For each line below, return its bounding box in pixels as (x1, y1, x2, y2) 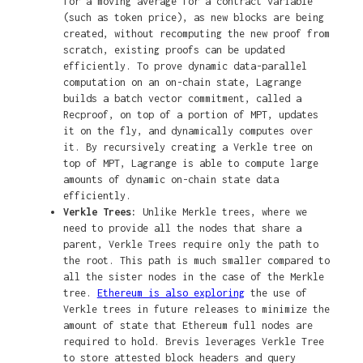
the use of (244, 287, 307, 300)
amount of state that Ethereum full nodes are (62, 319, 313, 332)
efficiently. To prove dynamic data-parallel (62, 60, 307, 73)
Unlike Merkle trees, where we (142, 206, 307, 219)
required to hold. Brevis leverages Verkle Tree (62, 335, 324, 348)
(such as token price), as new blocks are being (62, 11, 324, 24)
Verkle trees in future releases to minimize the (62, 303, 330, 316)
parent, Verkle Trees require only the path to (62, 238, 318, 251)
